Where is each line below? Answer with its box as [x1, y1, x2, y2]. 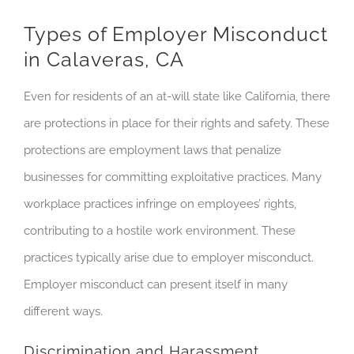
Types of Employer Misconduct [24, 23, 328, 47]
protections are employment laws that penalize [24, 142, 281, 157]
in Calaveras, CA [24, 48, 184, 72]
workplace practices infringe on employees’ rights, [24, 196, 296, 211]
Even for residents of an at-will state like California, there [24, 88, 330, 104]
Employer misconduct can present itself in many [24, 277, 288, 292]
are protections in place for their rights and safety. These [24, 115, 330, 130]
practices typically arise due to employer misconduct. [24, 250, 314, 265]
